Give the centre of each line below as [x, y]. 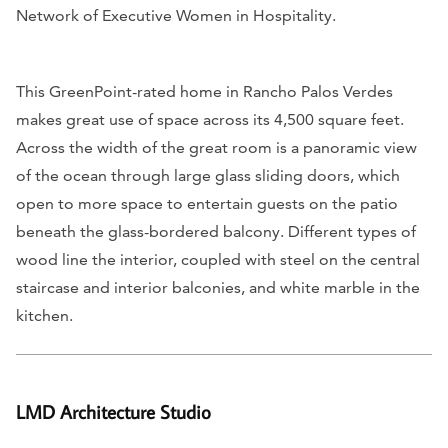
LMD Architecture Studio [113, 411]
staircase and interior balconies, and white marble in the [218, 287]
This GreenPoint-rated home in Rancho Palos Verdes [204, 91]
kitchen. [44, 315]
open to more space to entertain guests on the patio [207, 203]
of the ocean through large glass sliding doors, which [208, 175]
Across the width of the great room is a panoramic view [216, 147]
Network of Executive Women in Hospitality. [176, 15]
